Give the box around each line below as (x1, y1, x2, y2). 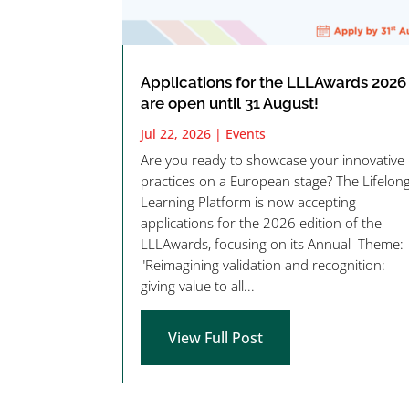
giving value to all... (141, 276, 256, 295)
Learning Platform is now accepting (141, 192, 357, 211)
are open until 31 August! (141, 93, 320, 112)
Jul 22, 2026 (141, 124, 212, 142)
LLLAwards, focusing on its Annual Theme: (141, 234, 404, 253)
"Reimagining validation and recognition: (141, 255, 386, 274)
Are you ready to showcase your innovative (141, 150, 405, 169)
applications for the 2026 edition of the (141, 213, 383, 232)
